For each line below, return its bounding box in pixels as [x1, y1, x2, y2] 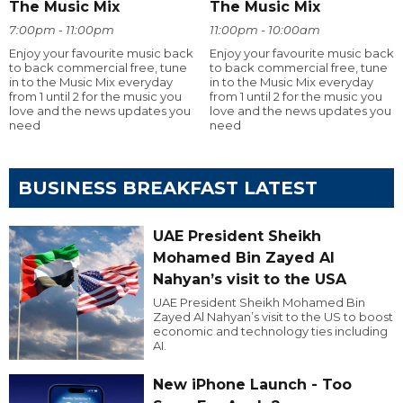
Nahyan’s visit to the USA [152, 270, 346, 288]
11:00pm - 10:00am [209, 22, 320, 37]
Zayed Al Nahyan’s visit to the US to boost [152, 309, 393, 324]
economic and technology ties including [152, 323, 388, 338]
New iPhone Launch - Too [152, 376, 352, 394]
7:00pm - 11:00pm [9, 22, 114, 37]
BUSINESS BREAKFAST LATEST [18, 176, 318, 199]
